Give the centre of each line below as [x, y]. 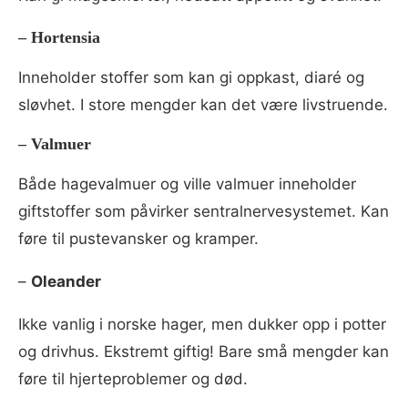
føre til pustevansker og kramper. [138, 239]
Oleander [66, 282]
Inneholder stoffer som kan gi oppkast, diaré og [191, 78]
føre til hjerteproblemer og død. [133, 379]
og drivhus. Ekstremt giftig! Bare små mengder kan [204, 352]
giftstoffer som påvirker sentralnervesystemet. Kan [204, 212]
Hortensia [66, 38]
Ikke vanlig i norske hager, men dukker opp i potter [202, 325]
